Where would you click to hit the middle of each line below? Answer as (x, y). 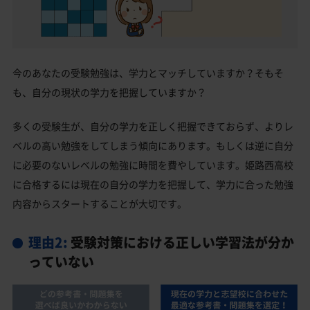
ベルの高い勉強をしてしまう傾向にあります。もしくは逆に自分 (153, 145)
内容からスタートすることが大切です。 (100, 203)
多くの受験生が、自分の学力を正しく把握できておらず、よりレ (153, 126)
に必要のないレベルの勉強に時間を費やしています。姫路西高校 (153, 165)
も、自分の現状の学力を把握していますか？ (109, 92)
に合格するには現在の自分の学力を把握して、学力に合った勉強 (153, 184)
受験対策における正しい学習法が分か (181, 243)
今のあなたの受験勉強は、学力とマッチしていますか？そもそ (148, 73)
